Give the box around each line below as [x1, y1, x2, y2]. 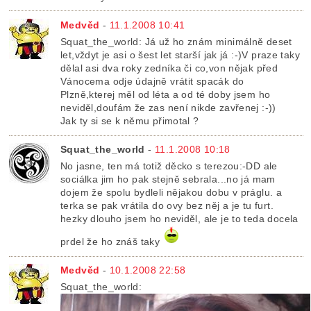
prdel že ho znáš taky [60, 236, 160, 248]
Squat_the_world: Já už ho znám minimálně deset [60, 35, 292, 47]
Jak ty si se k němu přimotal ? [60, 115, 199, 126]
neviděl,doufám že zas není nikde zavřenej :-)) [60, 101, 276, 113]
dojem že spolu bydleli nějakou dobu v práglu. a [60, 187, 283, 199]
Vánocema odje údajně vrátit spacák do [60, 75, 244, 87]
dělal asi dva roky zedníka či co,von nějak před [60, 62, 278, 74]
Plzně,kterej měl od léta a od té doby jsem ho [60, 88, 271, 100]
